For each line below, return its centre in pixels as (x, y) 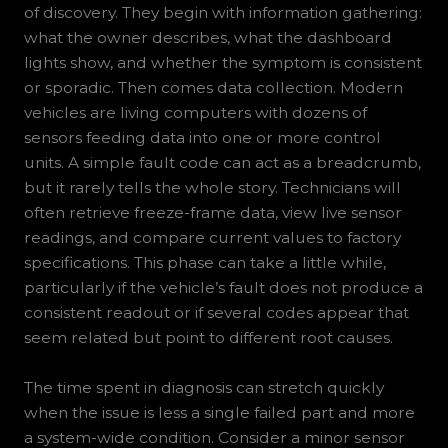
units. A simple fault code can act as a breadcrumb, (222, 163)
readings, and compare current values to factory (212, 238)
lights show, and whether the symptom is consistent (222, 63)
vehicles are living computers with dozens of (195, 113)
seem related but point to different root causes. (208, 338)
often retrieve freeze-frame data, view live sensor (212, 213)
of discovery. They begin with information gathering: (222, 13)
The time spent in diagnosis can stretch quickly (203, 387)
